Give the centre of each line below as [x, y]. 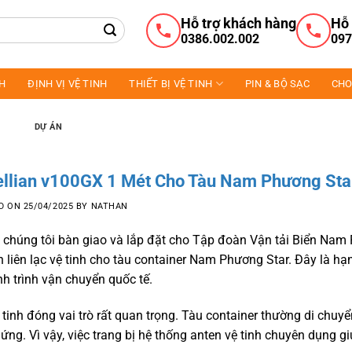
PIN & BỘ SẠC [277, 84]
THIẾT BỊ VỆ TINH [171, 84]
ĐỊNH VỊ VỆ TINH [68, 84]
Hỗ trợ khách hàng [238, 23]
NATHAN [109, 206]
